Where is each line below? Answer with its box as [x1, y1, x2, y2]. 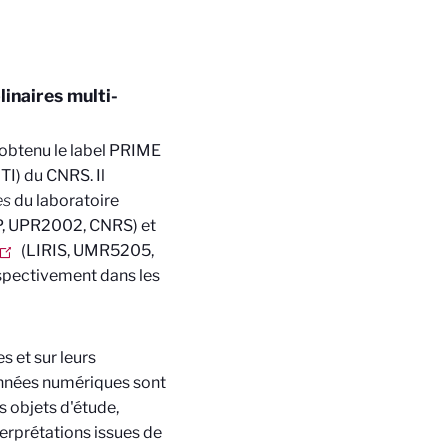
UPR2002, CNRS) [7, 216, 138, 235]
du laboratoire [10, 191, 119, 210]
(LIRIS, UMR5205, [17, 241, 154, 260]
